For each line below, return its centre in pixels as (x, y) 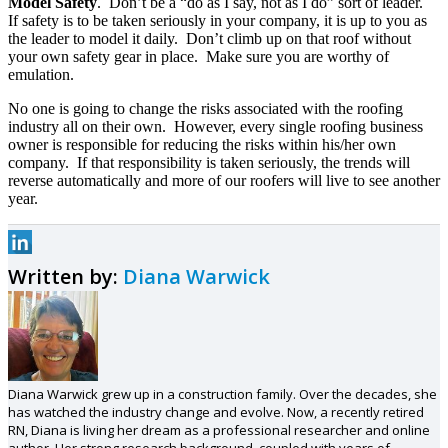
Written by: (65, 277)
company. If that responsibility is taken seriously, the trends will (209, 163)
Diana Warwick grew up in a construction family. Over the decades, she (222, 394)
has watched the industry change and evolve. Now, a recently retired (216, 412)
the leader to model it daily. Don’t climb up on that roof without (209, 39)
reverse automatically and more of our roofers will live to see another (224, 181)
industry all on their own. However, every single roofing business (215, 127)
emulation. (41, 75)
